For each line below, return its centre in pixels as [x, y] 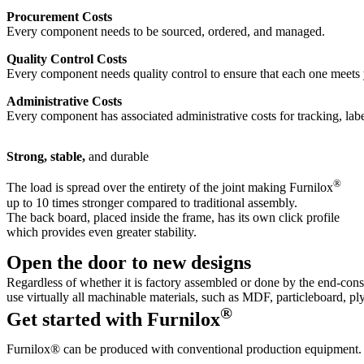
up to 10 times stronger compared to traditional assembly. [152, 202]
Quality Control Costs [67, 59]
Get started [54, 319]
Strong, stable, [46, 157]
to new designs [189, 262]
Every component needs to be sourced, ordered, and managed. [166, 32]
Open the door [67, 262]
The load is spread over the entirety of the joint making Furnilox [170, 188]
